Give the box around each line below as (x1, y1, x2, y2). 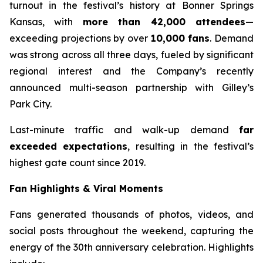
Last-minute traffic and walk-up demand (9, 124, 239, 136)
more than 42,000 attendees (82, 16, 246, 28)
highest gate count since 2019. (9, 157, 146, 168)
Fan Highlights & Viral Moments (9, 183, 163, 194)
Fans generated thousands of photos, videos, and (9, 208, 254, 220)
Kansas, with (9, 16, 83, 28)
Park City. (9, 98, 52, 110)
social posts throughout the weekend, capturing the (9, 225, 254, 237)
